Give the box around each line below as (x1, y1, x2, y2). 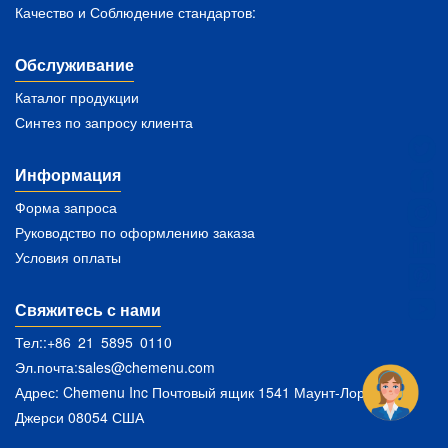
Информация (15, 163, 121, 186)
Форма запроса (15, 197, 117, 217)
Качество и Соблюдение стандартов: (15, 2, 256, 22)
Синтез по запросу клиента (15, 112, 193, 132)
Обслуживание (15, 53, 134, 76)
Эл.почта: (15, 357, 78, 377)
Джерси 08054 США (15, 407, 144, 427)
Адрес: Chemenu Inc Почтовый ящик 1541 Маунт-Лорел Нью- (15, 382, 418, 402)
